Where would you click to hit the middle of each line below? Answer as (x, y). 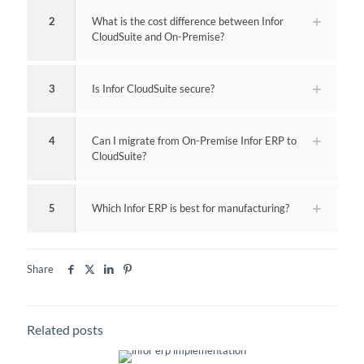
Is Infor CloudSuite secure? (153, 88)
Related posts (65, 329)
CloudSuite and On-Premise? (158, 36)
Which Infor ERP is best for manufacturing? (191, 208)
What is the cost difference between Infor (188, 21)
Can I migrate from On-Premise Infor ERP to (194, 140)
